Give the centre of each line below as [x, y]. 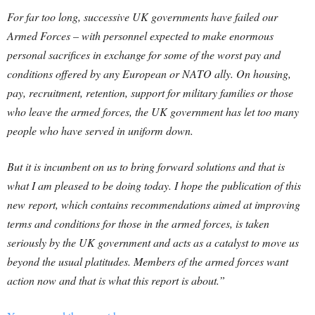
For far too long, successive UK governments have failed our [142, 17]
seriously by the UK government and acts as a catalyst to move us [153, 242]
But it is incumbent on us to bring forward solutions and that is [146, 166]
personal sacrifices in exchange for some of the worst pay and [144, 54]
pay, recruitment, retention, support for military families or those [150, 92]
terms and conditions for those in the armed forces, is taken [138, 223]
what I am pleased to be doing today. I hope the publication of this [154, 185]
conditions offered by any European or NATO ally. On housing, [149, 73]
